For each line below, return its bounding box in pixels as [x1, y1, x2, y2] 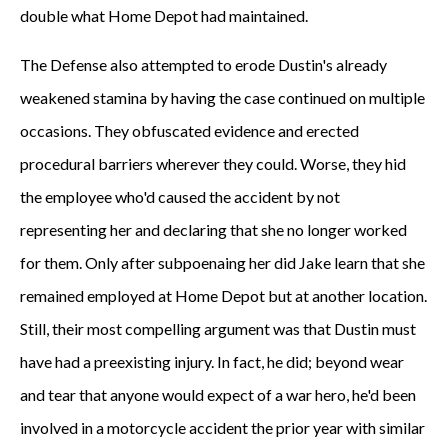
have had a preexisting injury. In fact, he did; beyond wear [20, 352, 404, 371]
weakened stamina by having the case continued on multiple [20, 88, 425, 107]
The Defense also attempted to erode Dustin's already [20, 55, 387, 74]
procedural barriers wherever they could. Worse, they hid [20, 154, 406, 173]
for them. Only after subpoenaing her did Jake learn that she [20, 253, 425, 272]
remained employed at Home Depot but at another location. [20, 286, 427, 305]
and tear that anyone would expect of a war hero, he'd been [20, 385, 416, 404]
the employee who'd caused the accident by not [20, 187, 340, 206]
